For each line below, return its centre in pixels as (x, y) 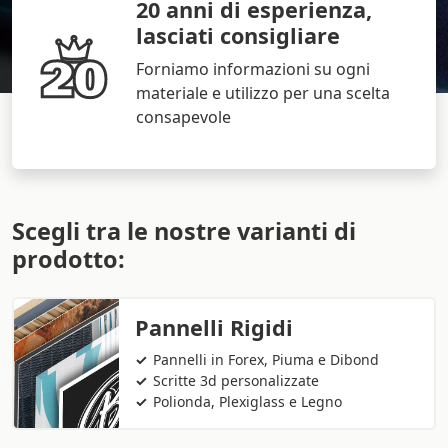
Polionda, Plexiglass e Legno (248, 402)
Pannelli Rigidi (214, 328)
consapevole (183, 117)
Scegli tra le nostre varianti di (184, 231)
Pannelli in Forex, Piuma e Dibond (266, 360)
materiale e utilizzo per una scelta (263, 93)
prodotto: (68, 259)
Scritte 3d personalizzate (236, 381)
